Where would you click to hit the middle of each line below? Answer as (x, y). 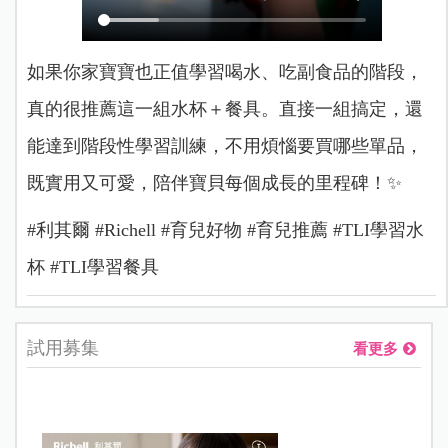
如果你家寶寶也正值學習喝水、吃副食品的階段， (224, 71)
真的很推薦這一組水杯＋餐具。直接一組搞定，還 (224, 108)
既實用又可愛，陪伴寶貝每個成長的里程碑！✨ (214, 182)
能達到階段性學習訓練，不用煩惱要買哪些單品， (224, 145)
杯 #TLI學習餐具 (92, 266)
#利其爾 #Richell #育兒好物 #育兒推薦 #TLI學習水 (225, 229)
